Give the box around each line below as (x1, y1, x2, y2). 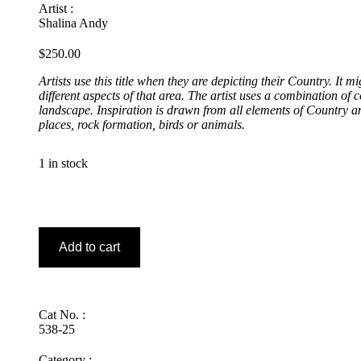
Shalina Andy (39, 15, 108, 30)
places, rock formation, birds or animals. (39, 117, 245, 131)
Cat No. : (39, 307, 85, 322)
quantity (38, 282, 79, 297)
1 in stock (39, 156, 88, 170)
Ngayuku (38, 210, 85, 224)
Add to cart (59, 239, 120, 254)
